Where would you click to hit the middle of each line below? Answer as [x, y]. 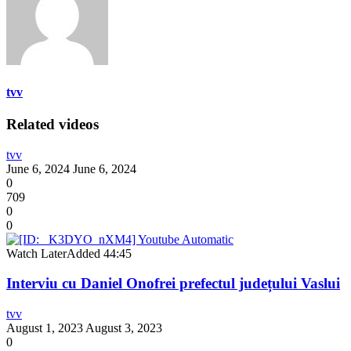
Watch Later [36, 253]
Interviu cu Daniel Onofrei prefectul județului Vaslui [173, 284]
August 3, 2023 [124, 327]
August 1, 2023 [45, 327]
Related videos [52, 124]
